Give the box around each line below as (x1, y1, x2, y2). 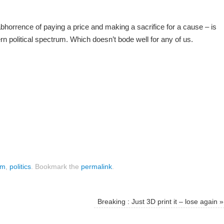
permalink (81, 162, 112, 170)
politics (9, 162, 31, 170)
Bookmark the (33, 162, 81, 170)
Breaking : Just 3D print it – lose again (97, 197, 219, 205)
